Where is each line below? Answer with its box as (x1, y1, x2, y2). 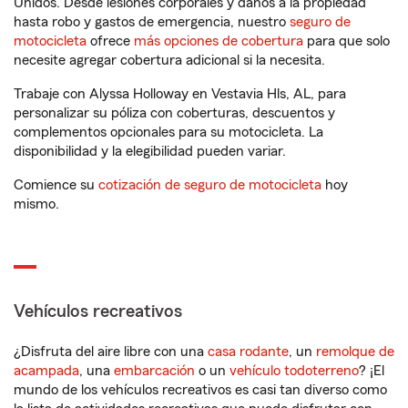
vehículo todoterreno (229, 363, 359, 378)
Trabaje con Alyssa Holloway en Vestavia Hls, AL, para (14, 87, 346, 101)
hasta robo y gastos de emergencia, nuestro (14, 15, 290, 29)
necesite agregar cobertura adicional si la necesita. (14, 53, 325, 67)
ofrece (87, 34, 134, 48)
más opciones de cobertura (134, 34, 303, 48)
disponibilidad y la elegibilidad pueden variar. (14, 144, 286, 158)
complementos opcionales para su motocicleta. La (14, 125, 323, 139)
